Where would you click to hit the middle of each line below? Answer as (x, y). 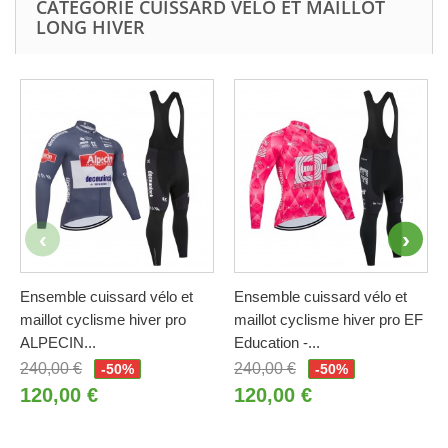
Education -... (277, 343)
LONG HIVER (90, 27)
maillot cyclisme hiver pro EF (328, 320)
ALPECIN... (58, 343)
